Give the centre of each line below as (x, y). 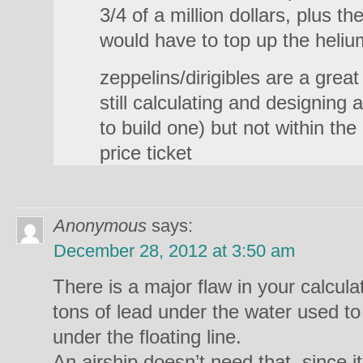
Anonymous (100, 226)
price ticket (146, 153)
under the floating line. (147, 337)
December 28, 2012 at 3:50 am (174, 251)
